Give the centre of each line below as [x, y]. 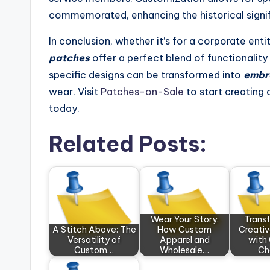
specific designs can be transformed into [146, 75]
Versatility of [94, 240]
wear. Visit [75, 92]
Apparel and [184, 240]
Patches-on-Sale [142, 92]
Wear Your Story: [184, 219]
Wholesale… [184, 250]
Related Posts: [128, 144]
